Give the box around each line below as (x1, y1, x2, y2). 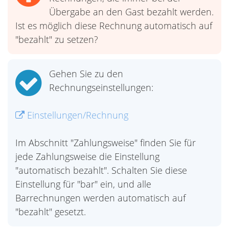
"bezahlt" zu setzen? (15, 33, 98, 45)
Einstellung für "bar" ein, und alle (15, 178, 151, 190)
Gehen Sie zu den (49, 67, 123, 80)
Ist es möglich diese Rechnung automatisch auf (15, 19, 212, 32)
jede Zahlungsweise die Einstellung (15, 150, 159, 163)
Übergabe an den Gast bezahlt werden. (49, 6, 214, 18)
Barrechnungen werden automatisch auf (15, 192, 186, 204)
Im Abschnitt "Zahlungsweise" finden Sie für (15, 136, 196, 149)
